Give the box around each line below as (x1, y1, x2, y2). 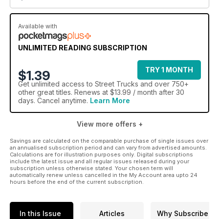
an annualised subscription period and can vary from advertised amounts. (10, 144, 207, 151)
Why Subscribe (156, 209, 208, 218)
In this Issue (20, 209, 61, 218)
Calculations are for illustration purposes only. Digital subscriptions (10, 151, 193, 158)
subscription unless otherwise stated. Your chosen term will (10, 164, 173, 172)
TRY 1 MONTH (145, 65, 193, 74)
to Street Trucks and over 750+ (85, 79, 189, 88)
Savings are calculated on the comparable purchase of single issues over (10, 137, 208, 144)
